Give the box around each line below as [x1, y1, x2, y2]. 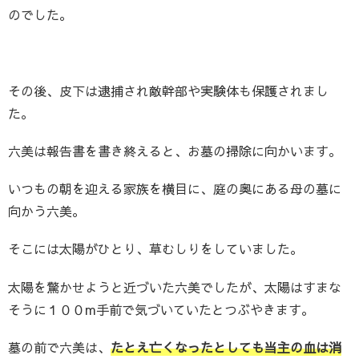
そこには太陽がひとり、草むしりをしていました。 [8, 240, 303, 258]
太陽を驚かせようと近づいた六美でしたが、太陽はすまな [8, 277, 341, 296]
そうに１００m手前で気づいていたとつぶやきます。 [8, 300, 314, 318]
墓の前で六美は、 [8, 337, 111, 356]
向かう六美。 [8, 202, 85, 220]
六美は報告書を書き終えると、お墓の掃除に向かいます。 [8, 142, 341, 160]
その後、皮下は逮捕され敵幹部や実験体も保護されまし [8, 81, 329, 99]
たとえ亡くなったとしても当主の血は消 [111, 337, 341, 356]
